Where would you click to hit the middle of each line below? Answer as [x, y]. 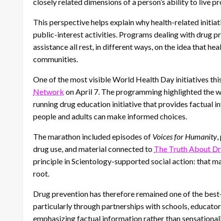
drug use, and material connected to [93, 149]
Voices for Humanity [185, 137]
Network [49, 92]
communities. [55, 59]
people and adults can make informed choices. [110, 116]
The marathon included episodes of [93, 137]
